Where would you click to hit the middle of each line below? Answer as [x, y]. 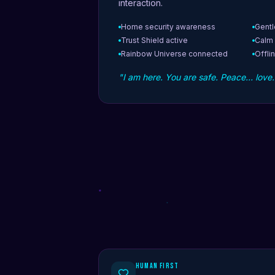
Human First [157, 266]
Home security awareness [168, 27]
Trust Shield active [154, 41]
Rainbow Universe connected [174, 54]
